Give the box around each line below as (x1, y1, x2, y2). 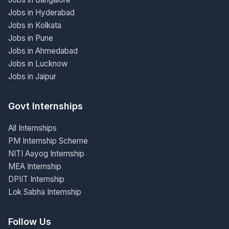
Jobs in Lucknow (8, 59, 67, 68)
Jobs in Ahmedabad (8, 46, 78, 56)
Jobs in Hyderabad (8, 8, 75, 17)
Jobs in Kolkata (8, 20, 61, 30)
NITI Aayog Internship (8, 149, 84, 158)
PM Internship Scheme (8, 136, 88, 146)
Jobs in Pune (8, 33, 53, 43)
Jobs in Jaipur (8, 72, 56, 81)
